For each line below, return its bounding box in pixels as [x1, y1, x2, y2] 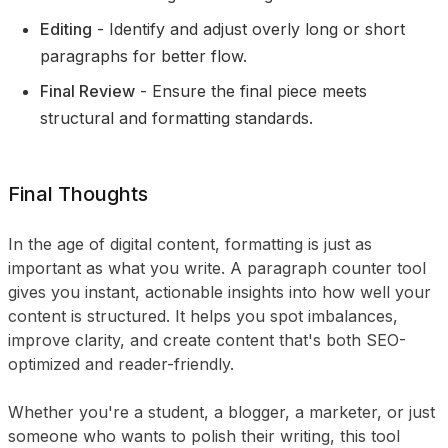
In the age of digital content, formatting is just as [8, 234, 372, 254]
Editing [40, 19, 92, 39]
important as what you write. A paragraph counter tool [8, 258, 426, 278]
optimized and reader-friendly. [8, 354, 234, 374]
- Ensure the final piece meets [135, 81, 367, 101]
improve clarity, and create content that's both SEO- [8, 330, 406, 350]
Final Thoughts [8, 182, 148, 206]
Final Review [40, 81, 135, 101]
